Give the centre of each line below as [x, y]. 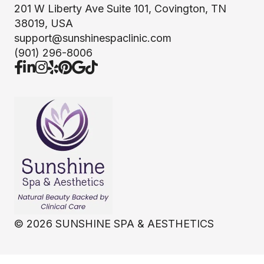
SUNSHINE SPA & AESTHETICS [135, 223]
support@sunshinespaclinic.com [93, 38]
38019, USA [44, 23]
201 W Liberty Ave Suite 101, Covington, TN [120, 9]
